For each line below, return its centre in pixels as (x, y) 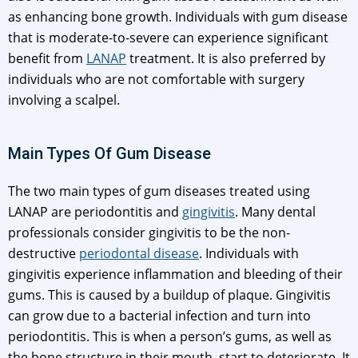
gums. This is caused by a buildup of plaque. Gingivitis (169, 295)
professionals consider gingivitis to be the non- (149, 233)
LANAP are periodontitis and (95, 212)
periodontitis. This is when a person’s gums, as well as (170, 337)
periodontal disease (139, 254)
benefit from (47, 59)
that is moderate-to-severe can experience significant (168, 38)
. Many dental (275, 212)
